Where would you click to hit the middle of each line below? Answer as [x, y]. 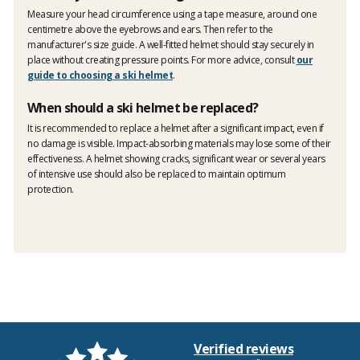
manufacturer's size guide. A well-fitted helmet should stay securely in [171, 44]
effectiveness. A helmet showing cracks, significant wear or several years [176, 158]
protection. [51, 189]
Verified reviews [243, 348]
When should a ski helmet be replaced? [143, 107]
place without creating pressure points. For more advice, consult [162, 59]
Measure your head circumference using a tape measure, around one [172, 14]
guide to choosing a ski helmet [100, 75]
